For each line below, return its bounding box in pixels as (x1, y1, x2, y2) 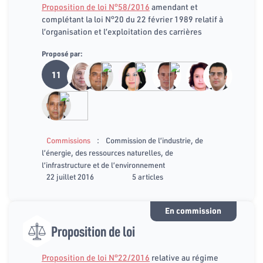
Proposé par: (42, 49, 83, 59)
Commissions (46, 135, 90, 145)
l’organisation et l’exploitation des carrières (42, 26, 202, 38)
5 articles (132, 171, 163, 181)
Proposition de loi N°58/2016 (42, 2, 150, 13)
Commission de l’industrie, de (106, 135, 203, 145)
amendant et (150, 2, 198, 13)
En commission (165, 205, 222, 217)
